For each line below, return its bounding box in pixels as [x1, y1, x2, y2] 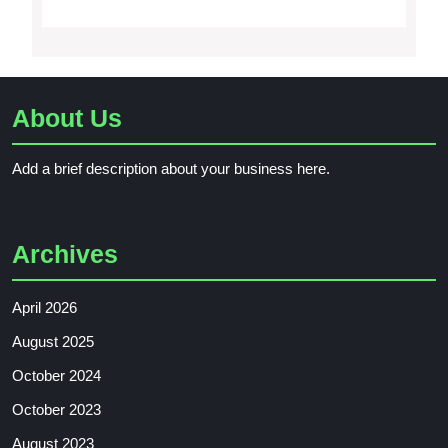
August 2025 [12, 333, 94, 351]
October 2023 [12, 401, 101, 419]
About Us [12, 104, 122, 133]
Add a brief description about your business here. [12, 160, 330, 178]
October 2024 [12, 367, 101, 385]
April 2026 [12, 299, 77, 317]
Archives [12, 240, 118, 269]
